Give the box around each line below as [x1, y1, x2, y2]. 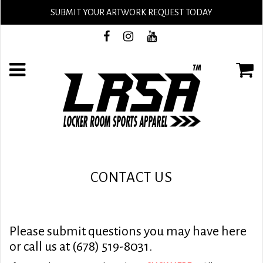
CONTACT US [90, 169, 173, 185]
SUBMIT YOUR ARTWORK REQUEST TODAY [50, 8, 213, 17]
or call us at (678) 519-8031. [9, 239, 152, 254]
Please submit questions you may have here [9, 224, 247, 238]
